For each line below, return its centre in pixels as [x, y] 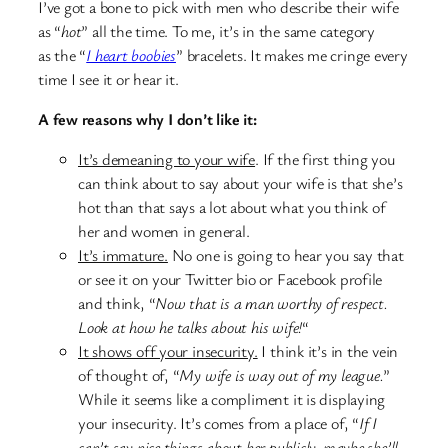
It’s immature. [123, 255]
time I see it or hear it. [108, 78]
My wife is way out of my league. [281, 375]
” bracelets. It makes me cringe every [291, 54]
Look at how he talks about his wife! [190, 327]
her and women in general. [164, 231]
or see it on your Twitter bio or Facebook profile [230, 279]
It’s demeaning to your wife [167, 159]
